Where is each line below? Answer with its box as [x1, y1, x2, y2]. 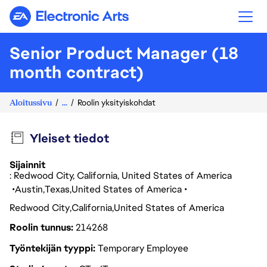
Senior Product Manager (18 [10, 42, 238, 64]
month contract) [10, 61, 144, 83]
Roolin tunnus [10, 221, 73, 234]
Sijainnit [10, 159, 45, 171]
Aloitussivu [10, 97, 52, 108]
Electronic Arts [68, 15, 133, 27]
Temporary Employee [98, 242, 188, 254]
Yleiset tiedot [29, 131, 109, 146]
